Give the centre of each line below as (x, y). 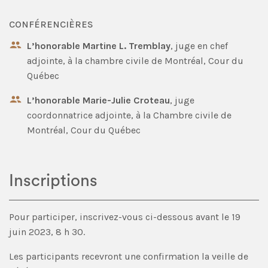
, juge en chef (199, 45)
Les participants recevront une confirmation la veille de (129, 256)
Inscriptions (53, 180)
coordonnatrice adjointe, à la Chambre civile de (129, 115)
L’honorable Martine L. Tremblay (99, 45)
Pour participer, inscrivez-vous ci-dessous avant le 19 (125, 217)
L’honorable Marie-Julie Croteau (98, 100)
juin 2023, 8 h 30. (47, 232)
